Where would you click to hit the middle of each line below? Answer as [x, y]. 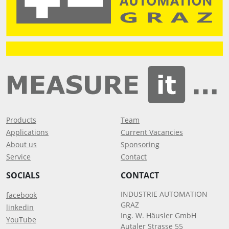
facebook [21, 195]
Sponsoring [140, 144]
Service [18, 156]
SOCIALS [23, 175]
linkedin [20, 207]
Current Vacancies [152, 132]
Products [21, 120]
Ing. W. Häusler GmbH [159, 215]
